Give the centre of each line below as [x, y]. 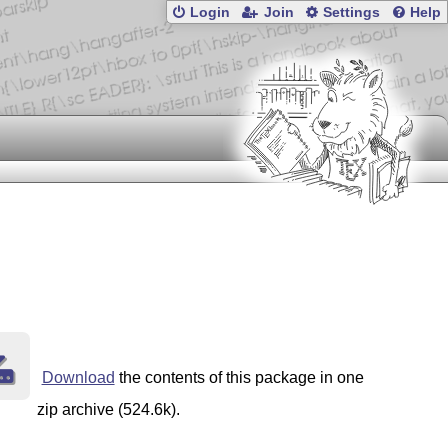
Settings [352, 13]
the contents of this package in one [239, 378]
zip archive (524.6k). [108, 410]
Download [78, 378]
